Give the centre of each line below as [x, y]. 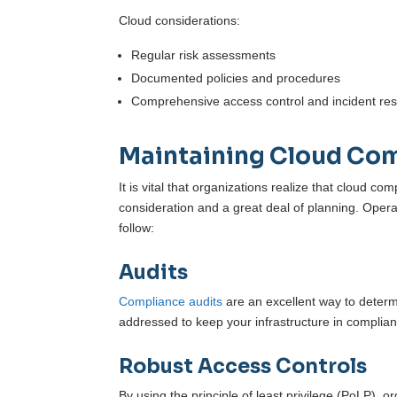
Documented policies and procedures [236, 78]
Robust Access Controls [243, 367]
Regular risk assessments [204, 55]
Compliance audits [171, 302]
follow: [137, 228]
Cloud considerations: [180, 21]
